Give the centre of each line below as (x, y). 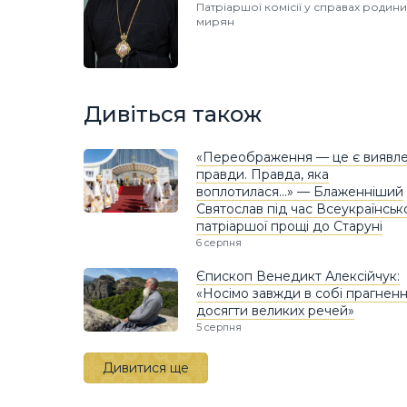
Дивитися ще (146, 368)
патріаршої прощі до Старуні (289, 227)
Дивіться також (173, 114)
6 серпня (219, 243)
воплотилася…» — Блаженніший (300, 192)
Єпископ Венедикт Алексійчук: (298, 277)
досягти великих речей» (275, 311)
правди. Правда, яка (263, 175)
